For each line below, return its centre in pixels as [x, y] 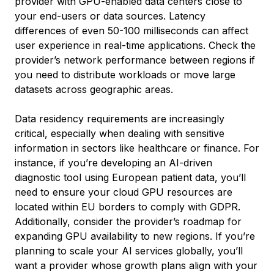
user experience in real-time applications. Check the [135, 45]
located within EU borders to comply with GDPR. [128, 207]
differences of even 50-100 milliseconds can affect [131, 31]
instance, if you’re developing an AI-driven [113, 163]
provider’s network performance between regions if [135, 60]
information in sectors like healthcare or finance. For [137, 148]
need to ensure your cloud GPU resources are [124, 192]
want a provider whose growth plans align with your [136, 265]
